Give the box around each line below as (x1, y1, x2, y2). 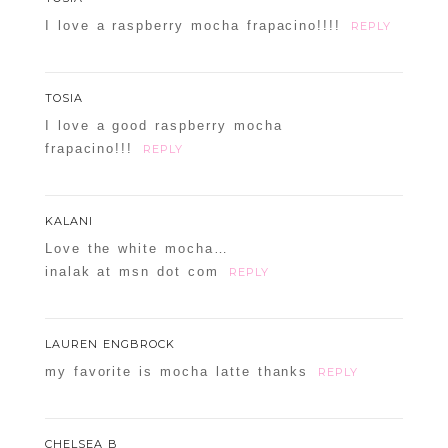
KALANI (44, 214, 93, 229)
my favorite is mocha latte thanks (44, 364, 309, 380)
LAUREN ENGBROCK (44, 337, 175, 352)
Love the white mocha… (44, 241, 229, 257)
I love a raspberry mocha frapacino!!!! (44, 18, 342, 34)
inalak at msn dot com (44, 264, 219, 280)
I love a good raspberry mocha (44, 118, 283, 134)
